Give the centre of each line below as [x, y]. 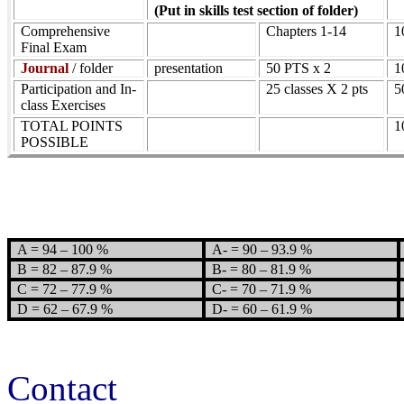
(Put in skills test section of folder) [257, 11]
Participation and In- [79, 89]
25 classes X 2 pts [317, 89]
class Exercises [64, 106]
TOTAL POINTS [72, 126]
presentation [189, 69]
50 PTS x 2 [299, 69]
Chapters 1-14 [307, 32]
